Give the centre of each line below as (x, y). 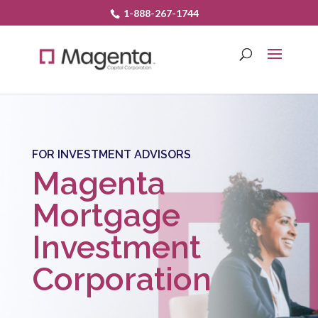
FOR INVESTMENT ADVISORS (111, 154)
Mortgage (106, 215)
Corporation (121, 279)
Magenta (98, 183)
